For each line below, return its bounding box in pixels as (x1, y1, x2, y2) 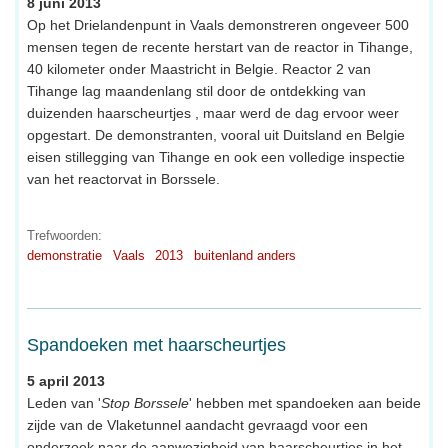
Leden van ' (27, 395, 101, 412)
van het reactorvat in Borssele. (27, 171, 220, 188)
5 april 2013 (27, 373, 105, 390)
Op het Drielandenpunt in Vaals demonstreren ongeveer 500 (27, 17, 409, 34)
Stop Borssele (101, 395, 189, 412)
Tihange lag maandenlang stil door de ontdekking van (27, 83, 366, 100)
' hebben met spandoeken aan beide (189, 395, 421, 412)
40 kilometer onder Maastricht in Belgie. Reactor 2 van (27, 61, 371, 78)
